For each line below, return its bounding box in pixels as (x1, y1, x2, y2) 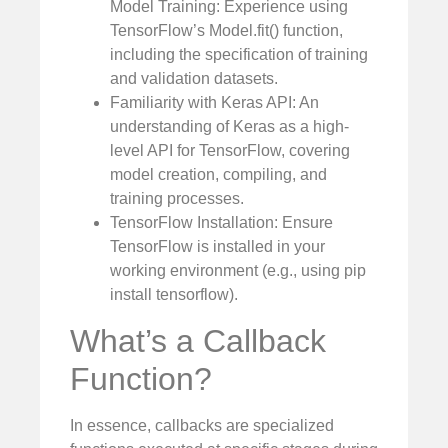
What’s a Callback (70, 322, 326, 359)
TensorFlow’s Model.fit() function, (110, 22, 343, 40)
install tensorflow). (110, 286, 238, 304)
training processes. (110, 190, 244, 208)
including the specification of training (110, 46, 368, 64)
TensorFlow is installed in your (110, 238, 325, 256)
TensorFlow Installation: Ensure (110, 214, 333, 232)
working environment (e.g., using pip (110, 262, 366, 280)
